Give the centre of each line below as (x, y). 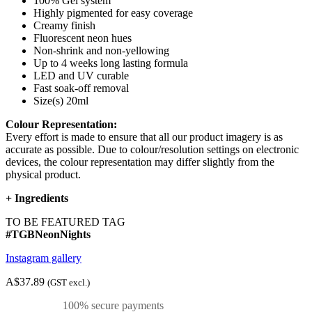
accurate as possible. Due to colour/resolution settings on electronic (152, 150)
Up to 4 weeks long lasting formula (111, 63)
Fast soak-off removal (81, 88)
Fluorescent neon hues (83, 38)
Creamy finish (64, 26)
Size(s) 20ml (61, 101)
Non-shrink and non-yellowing (101, 51)
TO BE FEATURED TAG (65, 222)
